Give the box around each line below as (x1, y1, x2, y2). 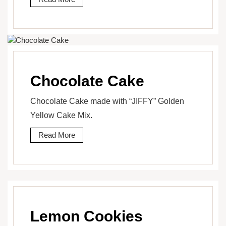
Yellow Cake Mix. (30, 111, 92, 120)
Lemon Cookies (30, 208, 143, 225)
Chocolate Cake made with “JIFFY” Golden (30, 97, 184, 106)
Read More (38, 131, 75, 140)
